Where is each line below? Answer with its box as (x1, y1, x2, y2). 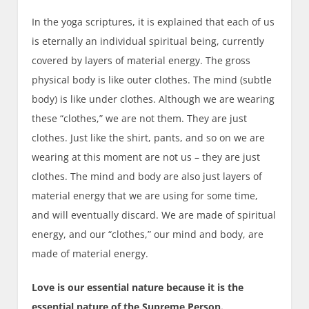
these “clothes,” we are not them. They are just (32, 112, 248, 126)
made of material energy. (32, 247, 149, 261)
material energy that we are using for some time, (32, 189, 259, 203)
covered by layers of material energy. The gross (32, 54, 251, 68)
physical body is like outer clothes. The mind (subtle (32, 73, 272, 87)
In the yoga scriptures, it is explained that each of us (32, 15, 275, 29)
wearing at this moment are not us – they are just (32, 150, 261, 164)
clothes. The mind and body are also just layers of (32, 170, 263, 183)
